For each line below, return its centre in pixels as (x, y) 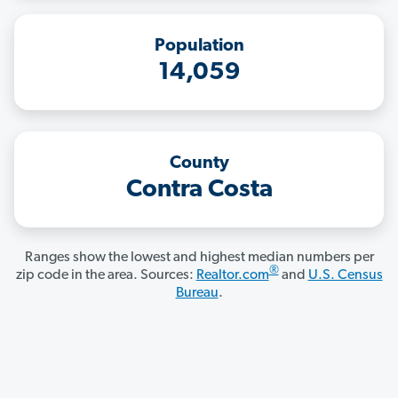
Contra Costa (199, 191)
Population (199, 47)
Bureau (197, 294)
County (199, 164)
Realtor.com (232, 276)
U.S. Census (345, 276)
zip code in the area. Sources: (106, 276)
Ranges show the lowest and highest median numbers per (199, 258)
